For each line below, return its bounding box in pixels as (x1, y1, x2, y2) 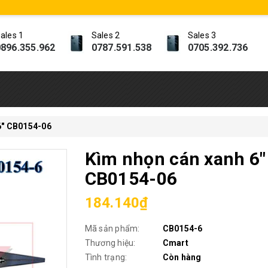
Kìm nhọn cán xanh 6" (84, 148, 266, 169)
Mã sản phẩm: (84, 224, 140, 233)
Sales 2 (91, 31, 120, 40)
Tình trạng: (84, 252, 127, 262)
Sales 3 (187, 31, 217, 40)
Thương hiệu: (84, 238, 136, 248)
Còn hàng (162, 252, 202, 262)
